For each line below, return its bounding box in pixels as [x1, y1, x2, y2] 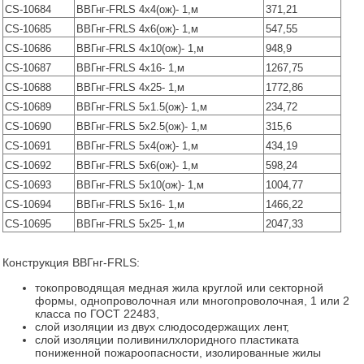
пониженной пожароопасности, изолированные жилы [34, 345, 321, 359]
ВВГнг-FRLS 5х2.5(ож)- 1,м [76, 120, 208, 133]
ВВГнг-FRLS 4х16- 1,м [76, 62, 185, 75]
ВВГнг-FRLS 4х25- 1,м [76, 81, 185, 94]
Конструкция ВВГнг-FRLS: [2, 256, 140, 270]
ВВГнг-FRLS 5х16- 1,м [76, 198, 185, 211]
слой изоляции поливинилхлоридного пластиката [34, 332, 299, 346]
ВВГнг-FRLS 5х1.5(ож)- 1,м [76, 101, 208, 114]
